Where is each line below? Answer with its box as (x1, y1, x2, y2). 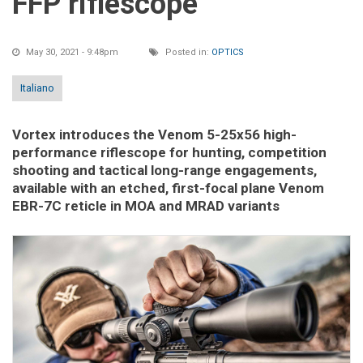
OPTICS (211, 47, 244, 58)
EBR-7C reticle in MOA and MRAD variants (12, 198, 280, 215)
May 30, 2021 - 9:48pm (26, 47, 118, 58)
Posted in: (163, 47, 211, 58)
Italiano (20, 82, 54, 95)
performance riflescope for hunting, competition (12, 144, 327, 161)
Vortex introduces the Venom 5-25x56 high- (12, 126, 297, 143)
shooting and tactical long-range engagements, (12, 162, 317, 179)
